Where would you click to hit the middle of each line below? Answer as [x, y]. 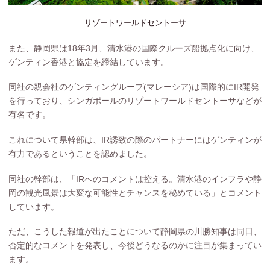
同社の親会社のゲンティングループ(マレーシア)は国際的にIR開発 [133, 87]
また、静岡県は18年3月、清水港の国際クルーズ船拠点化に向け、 [133, 48]
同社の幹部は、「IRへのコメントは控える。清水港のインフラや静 [135, 179]
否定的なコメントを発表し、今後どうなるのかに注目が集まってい [135, 246]
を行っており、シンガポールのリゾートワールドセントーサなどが [135, 101]
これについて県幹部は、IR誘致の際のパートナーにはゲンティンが [135, 140]
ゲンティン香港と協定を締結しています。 [88, 62]
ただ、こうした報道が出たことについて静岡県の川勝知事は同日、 [135, 232]
